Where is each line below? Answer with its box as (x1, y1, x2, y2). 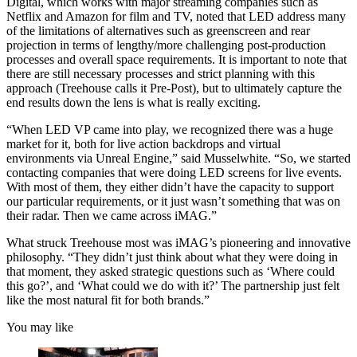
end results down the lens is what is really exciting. (6, 95, 267, 109)
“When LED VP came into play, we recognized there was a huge (6, 122, 333, 136)
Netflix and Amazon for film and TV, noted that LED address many (6, 9, 346, 23)
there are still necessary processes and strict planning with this (6, 66, 315, 80)
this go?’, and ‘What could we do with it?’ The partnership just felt (6, 278, 339, 292)
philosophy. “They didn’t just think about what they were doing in (6, 249, 338, 264)
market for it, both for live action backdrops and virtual (6, 136, 280, 151)
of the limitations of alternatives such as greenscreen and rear (6, 23, 310, 37)
